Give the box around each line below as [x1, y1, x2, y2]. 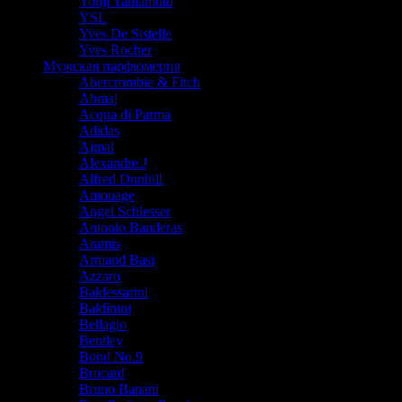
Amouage [79, 187, 135, 203]
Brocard [79, 364, 125, 380]
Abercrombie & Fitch [79, 74, 200, 90]
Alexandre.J [79, 154, 147, 170]
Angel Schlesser [79, 203, 170, 219]
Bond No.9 [79, 348, 143, 364]
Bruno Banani [79, 380, 159, 397]
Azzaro [79, 267, 120, 284]
